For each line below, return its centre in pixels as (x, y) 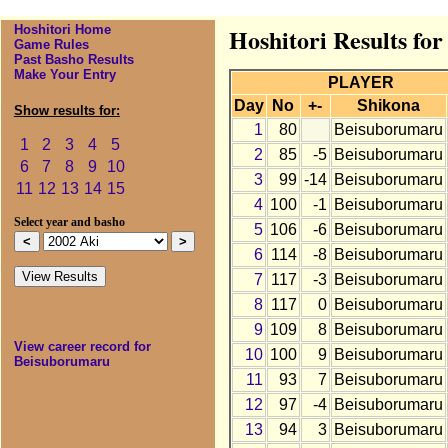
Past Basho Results (73, 60)
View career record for (82, 347)
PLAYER (361, 83)
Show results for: (66, 111)
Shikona (388, 106)
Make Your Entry (64, 75)
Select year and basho (69, 222)
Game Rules (51, 45)
